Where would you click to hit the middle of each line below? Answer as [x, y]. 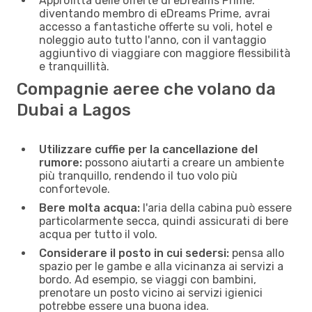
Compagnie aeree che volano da [146, 89]
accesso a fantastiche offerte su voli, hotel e [156, 26]
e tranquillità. [74, 66]
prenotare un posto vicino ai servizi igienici [151, 292]
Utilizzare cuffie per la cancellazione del [148, 149]
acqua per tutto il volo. [98, 234]
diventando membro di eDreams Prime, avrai [155, 13]
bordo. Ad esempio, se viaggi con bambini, [148, 279]
